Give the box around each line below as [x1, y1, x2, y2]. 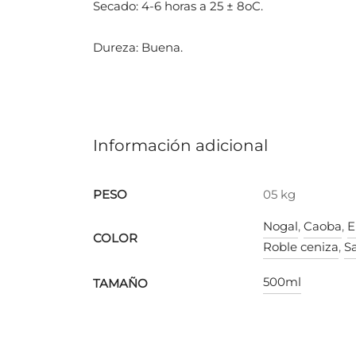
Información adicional [93, 136, 268, 155]
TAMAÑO [93, 276, 148, 291]
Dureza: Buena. [93, 40, 183, 56]
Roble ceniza [263, 239, 339, 254]
